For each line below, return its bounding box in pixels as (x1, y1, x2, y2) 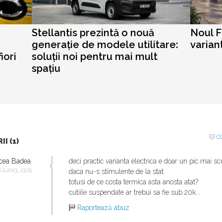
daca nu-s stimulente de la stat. (69, 167, 165, 176)
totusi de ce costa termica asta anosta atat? (69, 178, 198, 186)
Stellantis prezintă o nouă (32, 27, 154, 39)
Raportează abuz (77, 204, 129, 212)
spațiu (32, 62, 60, 75)
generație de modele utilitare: (32, 39, 178, 51)
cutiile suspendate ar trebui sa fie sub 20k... (69, 188, 200, 197)
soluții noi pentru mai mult (32, 51, 158, 63)
